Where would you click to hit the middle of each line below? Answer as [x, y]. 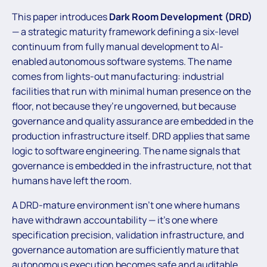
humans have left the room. [72, 180]
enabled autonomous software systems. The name [122, 61]
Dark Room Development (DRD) [181, 16]
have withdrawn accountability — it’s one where [115, 220]
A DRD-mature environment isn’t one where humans [126, 205]
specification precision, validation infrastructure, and [128, 235]
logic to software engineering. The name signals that [126, 150]
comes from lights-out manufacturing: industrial [118, 76]
